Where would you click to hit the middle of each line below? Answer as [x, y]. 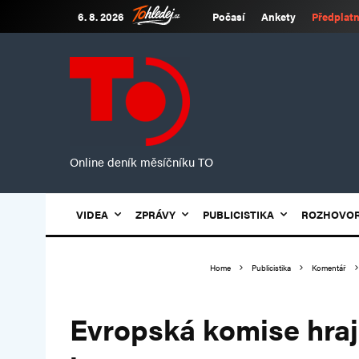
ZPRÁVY [155, 214]
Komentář [329, 268]
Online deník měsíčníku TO [141, 161]
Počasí [229, 16]
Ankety [278, 16]
